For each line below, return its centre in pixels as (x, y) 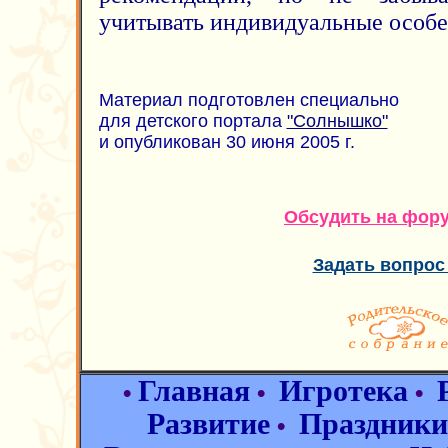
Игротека (343, 391)
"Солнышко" (337, 121)
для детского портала (192, 121)
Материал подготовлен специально (248, 100)
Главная (194, 391)
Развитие (208, 424)
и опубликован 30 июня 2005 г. (226, 142)
